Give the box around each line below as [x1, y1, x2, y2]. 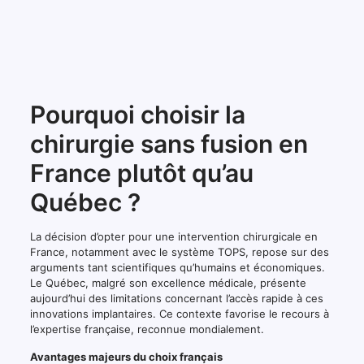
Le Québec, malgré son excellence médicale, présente [29, 275, 306, 289]
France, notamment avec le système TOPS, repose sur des [29, 245, 329, 258]
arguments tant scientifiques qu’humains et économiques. [29, 260, 325, 274]
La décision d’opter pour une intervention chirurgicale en [29, 229, 318, 243]
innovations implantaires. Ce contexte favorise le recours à [29, 306, 329, 320]
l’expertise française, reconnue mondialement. [29, 322, 264, 336]
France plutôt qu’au [29, 158, 253, 188]
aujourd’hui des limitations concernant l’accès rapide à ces [29, 291, 323, 305]
